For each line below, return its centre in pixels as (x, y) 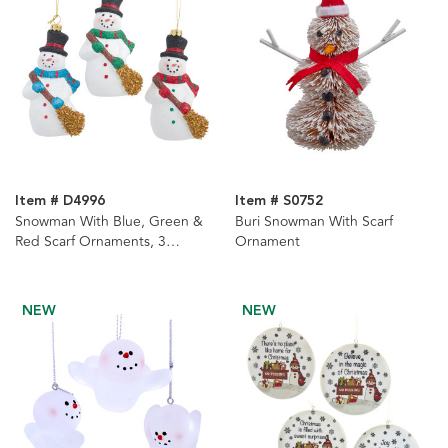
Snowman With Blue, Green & (109, 222)
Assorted (43, 262)
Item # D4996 (60, 201)
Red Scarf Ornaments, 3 (90, 242)
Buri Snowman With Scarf (313, 222)
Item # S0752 (278, 201)
